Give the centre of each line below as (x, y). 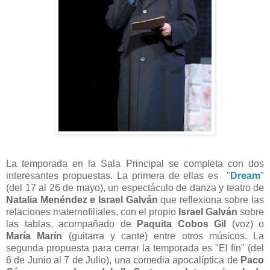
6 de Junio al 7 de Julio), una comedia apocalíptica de (123, 260)
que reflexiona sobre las (211, 200)
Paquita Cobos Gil (181, 224)
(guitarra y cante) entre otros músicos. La (163, 236)
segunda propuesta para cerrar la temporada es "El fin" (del (135, 248)
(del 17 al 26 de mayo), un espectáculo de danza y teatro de (135, 188)
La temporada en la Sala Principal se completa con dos (135, 164)
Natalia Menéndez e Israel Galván (82, 200)
